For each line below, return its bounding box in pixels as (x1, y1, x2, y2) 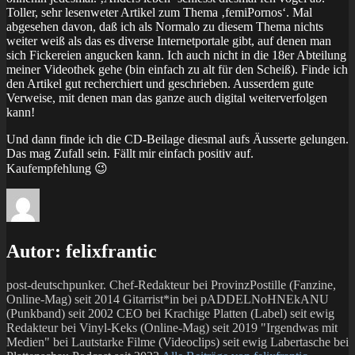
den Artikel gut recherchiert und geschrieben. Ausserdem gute (6, 76, 314, 90)
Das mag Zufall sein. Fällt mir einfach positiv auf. (6, 146, 254, 160)
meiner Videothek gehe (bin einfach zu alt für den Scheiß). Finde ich (6, 62, 348, 76)
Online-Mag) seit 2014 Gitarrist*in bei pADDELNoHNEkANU (6, 292, 329, 306)
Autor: (6, 240, 61, 261)
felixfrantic (61, 240, 157, 261)
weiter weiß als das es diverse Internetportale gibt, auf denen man (6, 33, 331, 48)
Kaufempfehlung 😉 (6, 161, 108, 175)
